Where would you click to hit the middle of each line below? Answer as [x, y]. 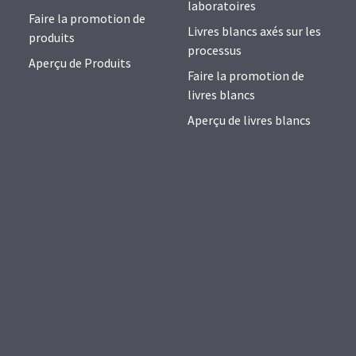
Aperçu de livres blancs [249, 120]
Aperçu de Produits [80, 63]
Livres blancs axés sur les [254, 31]
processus [215, 50]
